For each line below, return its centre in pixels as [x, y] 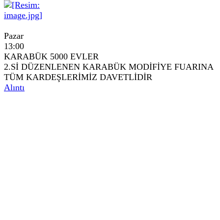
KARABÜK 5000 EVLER [51, 56]
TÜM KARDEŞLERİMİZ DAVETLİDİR [78, 77]
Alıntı [14, 87]
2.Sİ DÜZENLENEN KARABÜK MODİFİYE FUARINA [109, 67]
